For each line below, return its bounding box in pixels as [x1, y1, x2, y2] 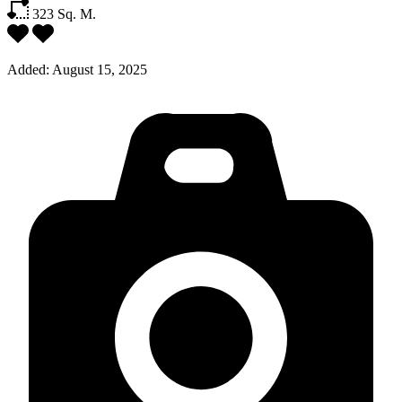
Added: [7, 61, 49, 77]
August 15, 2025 [49, 61, 147, 77]
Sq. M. [57, 5, 96, 22]
